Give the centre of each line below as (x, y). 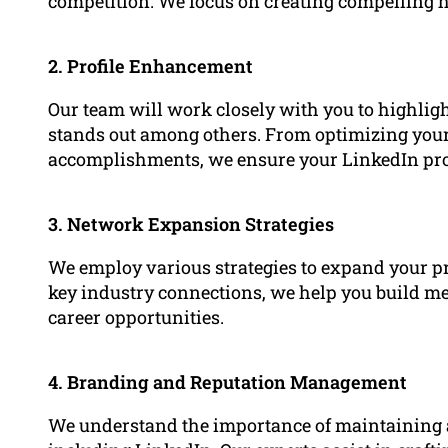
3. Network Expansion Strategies (191, 223)
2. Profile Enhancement (150, 65)
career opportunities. (136, 316)
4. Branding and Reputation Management (227, 381)
